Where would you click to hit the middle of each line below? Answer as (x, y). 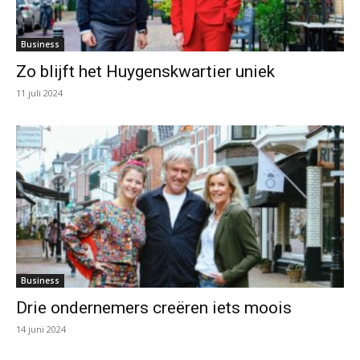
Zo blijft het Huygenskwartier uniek (145, 72)
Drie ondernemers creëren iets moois (154, 307)
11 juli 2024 (39, 93)
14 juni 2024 (41, 329)
